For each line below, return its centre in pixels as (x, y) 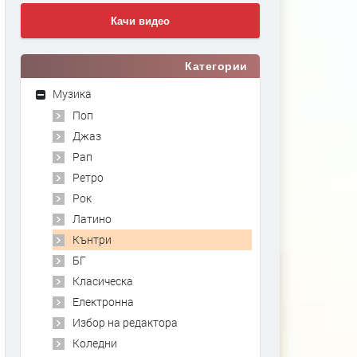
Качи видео (140, 21)
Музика (72, 94)
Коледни (95, 343)
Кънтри (92, 239)
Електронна (103, 302)
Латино (92, 219)
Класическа (103, 281)
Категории (216, 66)
